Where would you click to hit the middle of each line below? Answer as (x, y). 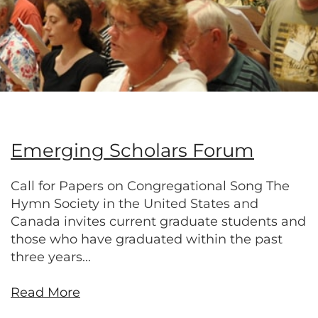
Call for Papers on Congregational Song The (150, 186)
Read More (45, 292)
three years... (51, 257)
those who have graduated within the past (147, 239)
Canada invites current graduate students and (158, 221)
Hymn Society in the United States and (135, 204)
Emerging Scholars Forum (132, 150)
